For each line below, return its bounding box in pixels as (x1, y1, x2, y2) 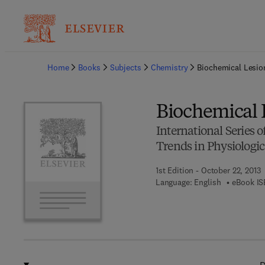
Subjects (109, 62, 141, 73)
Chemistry (150, 62, 188, 73)
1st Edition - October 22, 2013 (155, 165, 261, 176)
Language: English (155, 177, 221, 188)
